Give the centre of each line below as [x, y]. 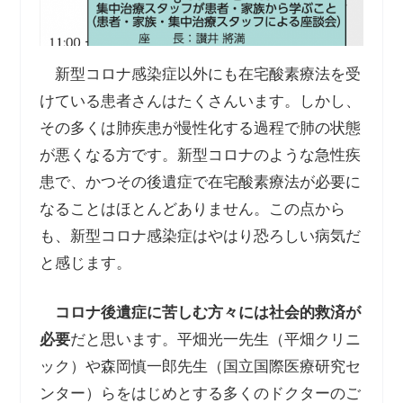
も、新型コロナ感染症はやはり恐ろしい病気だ [200, 236]
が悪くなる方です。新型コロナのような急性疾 [200, 155]
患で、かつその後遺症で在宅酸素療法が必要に [200, 182]
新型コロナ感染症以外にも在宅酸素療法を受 [200, 74]
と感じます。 [85, 263]
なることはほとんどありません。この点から [192, 209]
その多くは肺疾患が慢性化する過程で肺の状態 [200, 128]
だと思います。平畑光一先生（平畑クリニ [215, 340]
